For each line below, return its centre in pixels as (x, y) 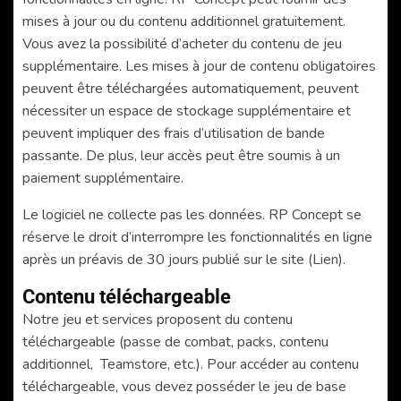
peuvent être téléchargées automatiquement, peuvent (191, 88)
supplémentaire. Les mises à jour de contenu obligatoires (199, 66)
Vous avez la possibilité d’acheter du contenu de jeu (182, 43)
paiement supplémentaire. (103, 178)
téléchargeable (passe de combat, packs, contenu (175, 341)
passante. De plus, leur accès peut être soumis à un (181, 155)
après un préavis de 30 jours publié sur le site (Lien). (184, 259)
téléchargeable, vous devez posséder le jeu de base (184, 386)
